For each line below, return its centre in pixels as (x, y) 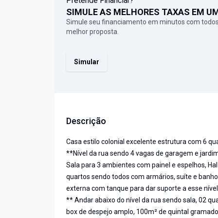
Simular (87, 62)
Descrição (86, 121)
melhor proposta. (92, 32)
